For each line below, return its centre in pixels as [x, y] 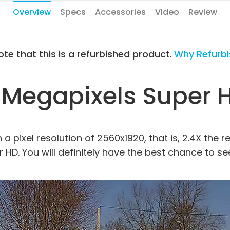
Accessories [120, 12]
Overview [32, 12]
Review [203, 12]
